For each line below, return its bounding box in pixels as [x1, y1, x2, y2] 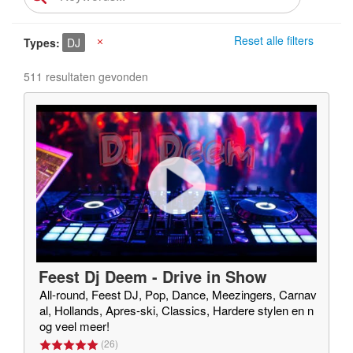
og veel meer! [39, 318, 110, 334]
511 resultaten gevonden [24, 69, 148, 84]
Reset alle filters [234, 32, 314, 48]
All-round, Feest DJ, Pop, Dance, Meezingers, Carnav [39, 286, 317, 303]
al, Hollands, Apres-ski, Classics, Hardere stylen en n [39, 302, 314, 318]
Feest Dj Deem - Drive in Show [39, 265, 267, 288]
